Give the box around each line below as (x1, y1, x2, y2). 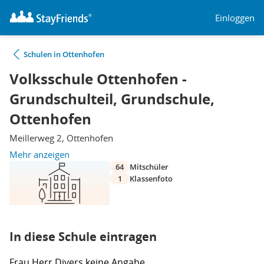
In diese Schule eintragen (9, 229, 157, 245)
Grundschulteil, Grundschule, (9, 89, 214, 109)
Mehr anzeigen (9, 148, 70, 160)
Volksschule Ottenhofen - (9, 69, 187, 89)
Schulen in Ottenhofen (24, 49, 104, 60)
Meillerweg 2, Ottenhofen (9, 132, 113, 144)
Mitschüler (130, 161, 169, 172)
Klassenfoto (130, 173, 173, 184)
